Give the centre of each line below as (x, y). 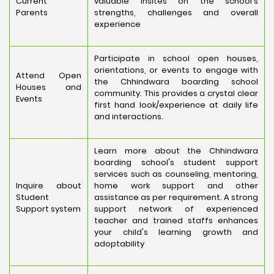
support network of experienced (176, 209)
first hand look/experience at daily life (176, 105)
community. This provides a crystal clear (176, 93)
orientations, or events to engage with (176, 70)
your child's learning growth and (176, 232)
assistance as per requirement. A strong (176, 197)
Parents (42, 13)
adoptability (119, 244)
